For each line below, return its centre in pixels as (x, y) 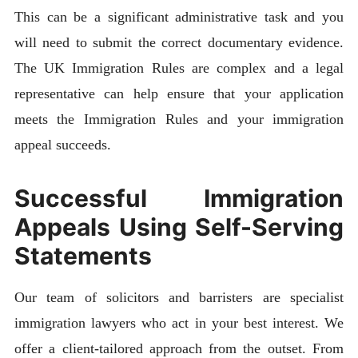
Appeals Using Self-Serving (179, 227)
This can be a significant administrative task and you (179, 17)
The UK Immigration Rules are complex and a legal (179, 68)
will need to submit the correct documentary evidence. (179, 43)
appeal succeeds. (62, 145)
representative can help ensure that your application (179, 94)
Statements (83, 255)
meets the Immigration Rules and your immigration (179, 119)
